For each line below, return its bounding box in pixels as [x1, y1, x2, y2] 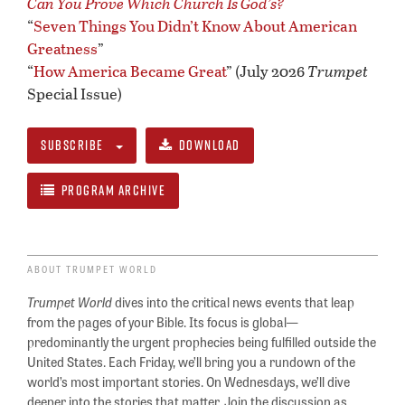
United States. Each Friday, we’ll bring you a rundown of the [27, 351, 355, 372]
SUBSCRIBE [41, 136, 113, 155]
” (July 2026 [226, 60, 307, 83]
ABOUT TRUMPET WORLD [27, 262, 157, 277]
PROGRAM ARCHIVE [61, 181, 165, 201]
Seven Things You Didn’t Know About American [33, 14, 357, 38]
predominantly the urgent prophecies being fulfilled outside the [27, 331, 376, 353]
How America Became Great [33, 60, 226, 83]
